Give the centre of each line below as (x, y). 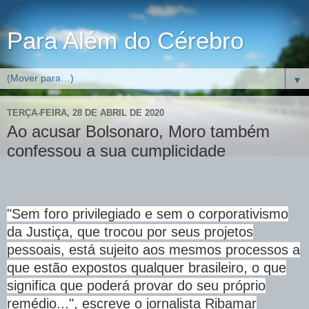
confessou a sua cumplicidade (116, 151)
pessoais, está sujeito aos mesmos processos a (153, 249)
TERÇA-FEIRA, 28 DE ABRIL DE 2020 (86, 112)
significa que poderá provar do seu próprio (136, 285)
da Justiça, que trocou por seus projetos (130, 231)
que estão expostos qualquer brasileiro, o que (147, 267)
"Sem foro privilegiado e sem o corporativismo (148, 213)
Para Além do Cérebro (125, 41)
